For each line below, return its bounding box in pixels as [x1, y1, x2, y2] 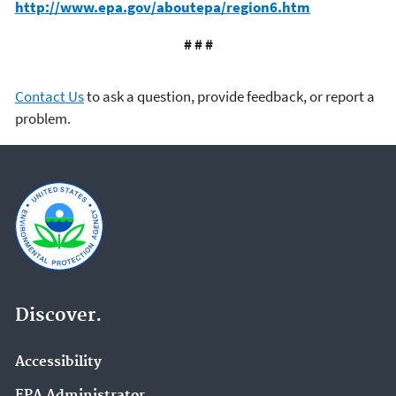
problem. [15, 108, 71, 128]
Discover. [15, 304, 102, 327]
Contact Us [15, 86, 84, 106]
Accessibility [15, 354, 102, 370]
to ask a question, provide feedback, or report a [84, 86, 375, 106]
